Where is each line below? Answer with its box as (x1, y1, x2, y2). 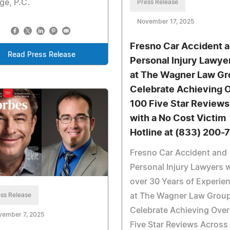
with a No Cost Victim (129, 113, 226, 123)
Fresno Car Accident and (129, 148, 227, 157)
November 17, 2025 (137, 18, 194, 25)
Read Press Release (7, 51, 75, 59)
